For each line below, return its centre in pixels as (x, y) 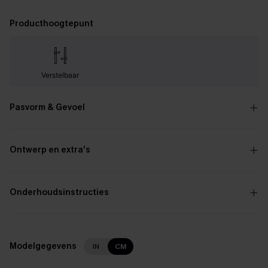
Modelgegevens (43, 246)
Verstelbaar (60, 75)
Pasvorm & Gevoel (47, 107)
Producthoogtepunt (51, 24)
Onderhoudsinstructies (59, 192)
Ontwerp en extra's (50, 150)
